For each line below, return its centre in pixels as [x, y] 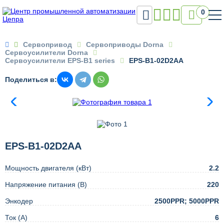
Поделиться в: [31, 79]
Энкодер [19, 201]
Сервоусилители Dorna [46, 52]
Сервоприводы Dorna [125, 44]
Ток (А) [16, 218]
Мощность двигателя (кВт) [48, 168]
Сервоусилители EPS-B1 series [60, 60]
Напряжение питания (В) [46, 185]
